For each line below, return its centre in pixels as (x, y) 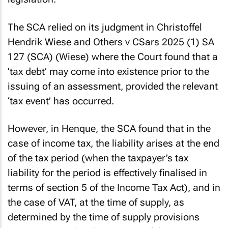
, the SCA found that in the (153, 129)
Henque (79, 129)
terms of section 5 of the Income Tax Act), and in (114, 188)
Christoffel (179, 27)
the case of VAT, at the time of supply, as (96, 202)
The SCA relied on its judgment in (82, 27)
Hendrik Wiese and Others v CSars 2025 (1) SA (111, 42)
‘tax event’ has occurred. (61, 101)
